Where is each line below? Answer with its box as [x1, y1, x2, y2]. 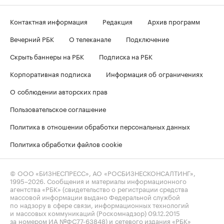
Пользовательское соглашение [10, 103, 106, 113]
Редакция [102, 16, 132, 26]
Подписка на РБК [99, 51, 152, 61]
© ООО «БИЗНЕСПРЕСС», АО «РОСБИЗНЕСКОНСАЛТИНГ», [10, 167, 195, 177]
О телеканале [69, 33, 111, 43]
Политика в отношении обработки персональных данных [10, 121, 190, 131]
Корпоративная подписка [10, 68, 91, 78]
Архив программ [147, 16, 200, 26]
